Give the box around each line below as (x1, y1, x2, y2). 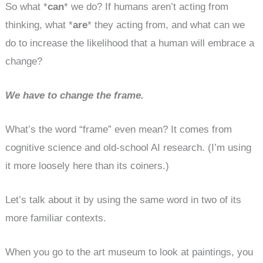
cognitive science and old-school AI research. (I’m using (5, 141, 252, 153)
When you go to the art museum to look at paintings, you (5, 247, 254, 258)
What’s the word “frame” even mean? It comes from (5, 123, 232, 135)
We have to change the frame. (5, 89, 144, 101)
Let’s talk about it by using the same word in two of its (5, 194, 242, 206)
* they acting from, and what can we (87, 19, 245, 31)
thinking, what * (5, 19, 73, 31)
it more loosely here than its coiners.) (5, 160, 170, 171)
